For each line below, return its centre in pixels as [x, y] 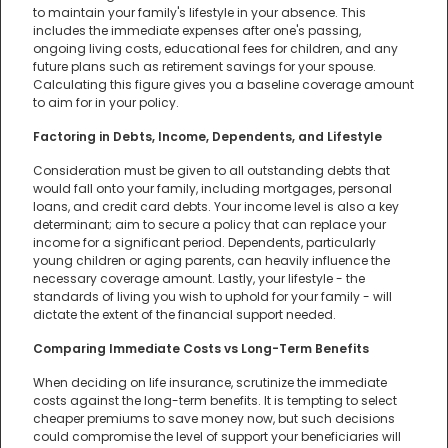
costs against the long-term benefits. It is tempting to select [215, 400]
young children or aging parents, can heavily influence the [211, 260]
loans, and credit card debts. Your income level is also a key [216, 206]
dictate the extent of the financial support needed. [184, 314]
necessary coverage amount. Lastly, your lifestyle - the [199, 278]
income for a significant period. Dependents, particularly [204, 242]
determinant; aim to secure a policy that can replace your [209, 224]
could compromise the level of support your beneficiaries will [217, 436]
